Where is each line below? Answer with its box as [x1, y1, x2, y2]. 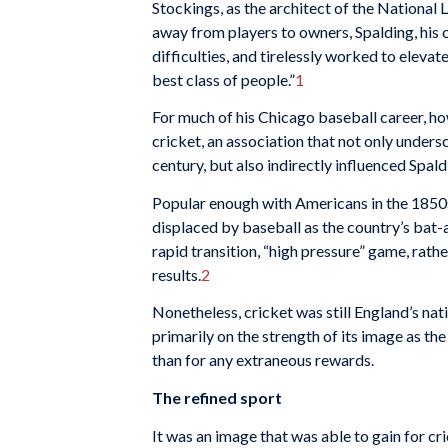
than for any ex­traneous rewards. [152, 350, 374, 370]
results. [152, 264, 201, 284]
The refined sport [152, 387, 282, 407]
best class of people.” [152, 69, 295, 89]
